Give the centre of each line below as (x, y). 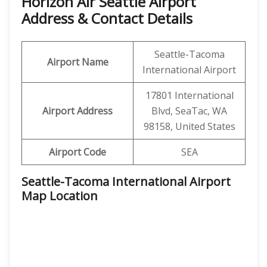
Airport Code (77, 152)
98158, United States (189, 126)
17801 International (189, 95)
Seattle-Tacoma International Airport (126, 181)
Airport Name (77, 62)
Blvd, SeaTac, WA (189, 111)
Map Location (60, 196)
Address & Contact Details (107, 18)
